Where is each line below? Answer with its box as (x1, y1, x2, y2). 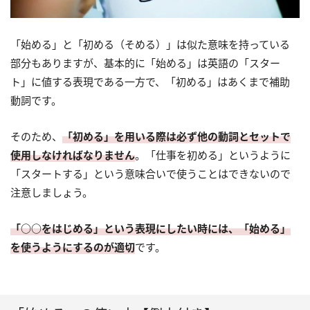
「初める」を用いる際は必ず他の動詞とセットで (62, 129, 291, 144)
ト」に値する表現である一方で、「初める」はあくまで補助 (10, 75, 290, 89)
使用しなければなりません (10, 148, 135, 163)
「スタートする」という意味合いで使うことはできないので (10, 167, 291, 181)
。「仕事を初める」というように (135, 148, 291, 163)
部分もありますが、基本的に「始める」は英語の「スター (10, 56, 280, 71)
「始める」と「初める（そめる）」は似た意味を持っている (10, 37, 290, 52)
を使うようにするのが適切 (10, 240, 135, 255)
